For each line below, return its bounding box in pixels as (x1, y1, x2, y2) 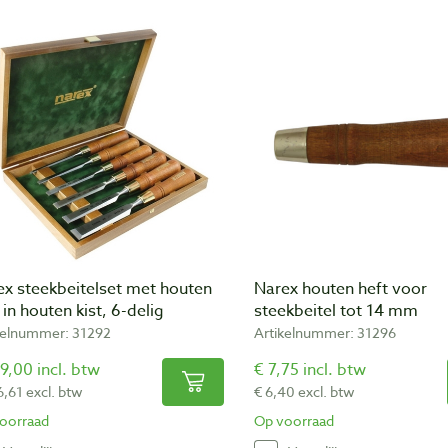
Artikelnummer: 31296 (254, 322, 396, 342)
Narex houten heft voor (254, 276, 427, 301)
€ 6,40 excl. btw (254, 381, 355, 401)
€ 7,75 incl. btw (254, 357, 366, 382)
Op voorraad (254, 410, 334, 430)
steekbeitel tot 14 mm (254, 298, 418, 323)
